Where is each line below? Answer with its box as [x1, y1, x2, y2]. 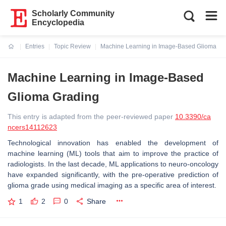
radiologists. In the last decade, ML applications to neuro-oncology [8, 160, 218, 168]
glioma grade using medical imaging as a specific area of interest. [8, 181, 218, 189]
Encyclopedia [32, 18, 85, 27]
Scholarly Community [32, 9, 115, 18]
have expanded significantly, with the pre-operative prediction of [8, 171, 218, 179]
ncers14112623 [8, 123, 57, 131]
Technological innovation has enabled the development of [8, 139, 218, 147]
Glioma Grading [8, 90, 99, 103]
